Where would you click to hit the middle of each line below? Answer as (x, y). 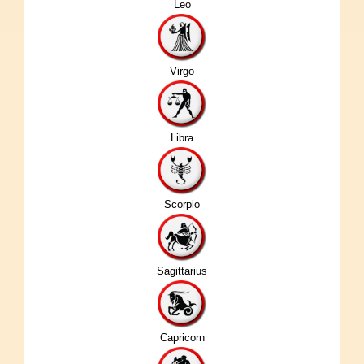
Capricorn (182, 337)
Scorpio (182, 204)
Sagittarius (182, 271)
